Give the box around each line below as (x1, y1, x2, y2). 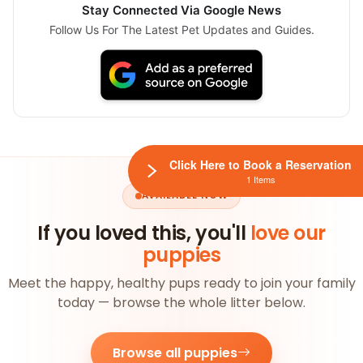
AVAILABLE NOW (141, 189, 228, 203)
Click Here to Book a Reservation (169, 156, 352, 173)
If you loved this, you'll (37, 219, 250, 246)
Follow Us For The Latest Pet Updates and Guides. (49, 22, 314, 36)
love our (250, 219, 326, 246)
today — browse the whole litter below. (58, 293, 305, 313)
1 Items (246, 173, 275, 186)
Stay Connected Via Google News (82, 2, 281, 18)
